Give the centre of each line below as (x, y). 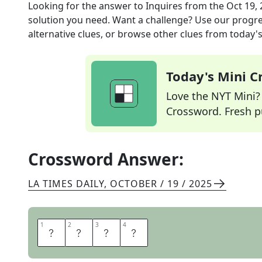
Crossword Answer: (106, 159)
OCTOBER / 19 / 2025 (161, 184)
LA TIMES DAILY (66, 184)
